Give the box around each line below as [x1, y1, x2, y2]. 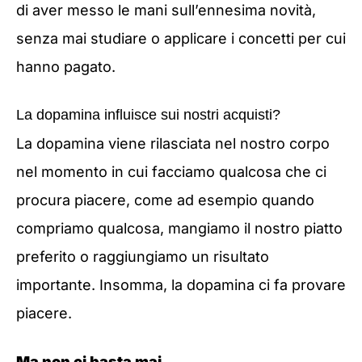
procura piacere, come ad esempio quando [16, 192, 314, 209]
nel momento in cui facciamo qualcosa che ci [16, 163, 326, 181]
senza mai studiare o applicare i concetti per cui [16, 29, 346, 47]
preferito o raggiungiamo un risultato [16, 248, 269, 266]
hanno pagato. [16, 57, 116, 75]
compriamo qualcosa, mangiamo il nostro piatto [16, 220, 343, 238]
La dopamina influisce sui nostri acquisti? [16, 107, 280, 124]
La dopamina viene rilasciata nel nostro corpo [16, 135, 330, 153]
